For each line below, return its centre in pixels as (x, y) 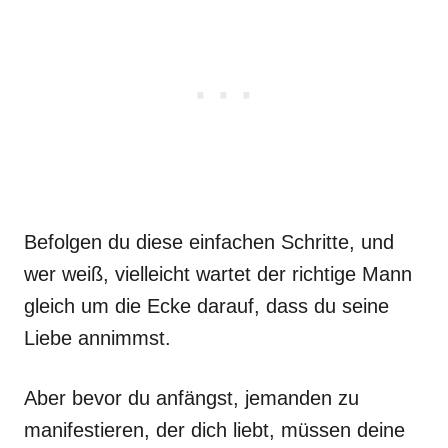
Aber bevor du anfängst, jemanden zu (191, 398)
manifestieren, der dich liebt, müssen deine (214, 430)
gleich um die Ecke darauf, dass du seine (206, 306)
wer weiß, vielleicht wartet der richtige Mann (218, 274)
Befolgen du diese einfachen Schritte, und (209, 242)
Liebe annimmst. (97, 338)
